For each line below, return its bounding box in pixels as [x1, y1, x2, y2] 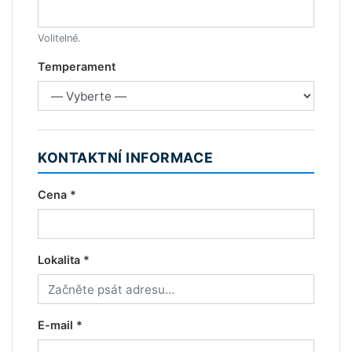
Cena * [38, 188, 76, 202]
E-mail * [38, 318, 82, 332]
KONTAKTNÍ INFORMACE [38, 149, 214, 167]
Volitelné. [38, 32, 81, 45]
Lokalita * [38, 253, 90, 267]
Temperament [38, 60, 115, 74]
